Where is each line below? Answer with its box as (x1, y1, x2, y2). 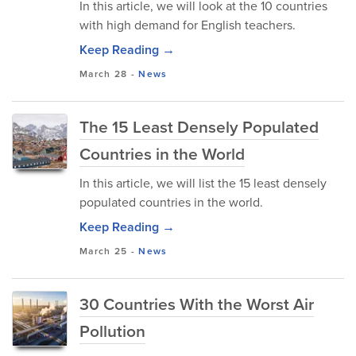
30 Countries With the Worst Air (79, 292, 314, 316)
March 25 (79, 244, 128, 258)
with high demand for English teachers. (79, 16, 296, 34)
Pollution (79, 319, 145, 343)
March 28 (79, 67, 128, 81)
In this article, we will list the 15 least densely (79, 174, 327, 192)
